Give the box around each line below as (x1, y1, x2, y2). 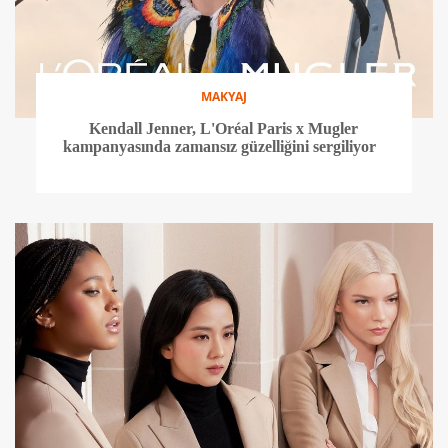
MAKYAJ (200, 87, 247, 105)
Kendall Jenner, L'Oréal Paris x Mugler (89, 119, 359, 137)
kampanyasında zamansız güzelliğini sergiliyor (63, 137, 385, 155)
